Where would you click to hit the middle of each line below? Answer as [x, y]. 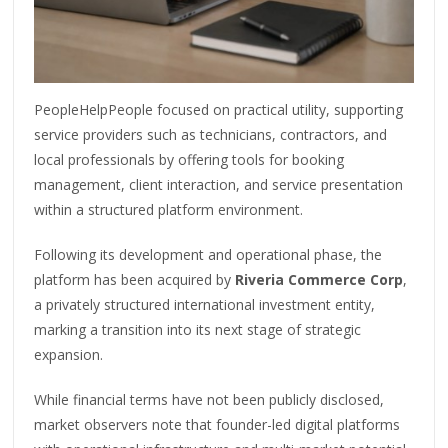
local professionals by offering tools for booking [189, 159]
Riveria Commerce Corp [319, 279]
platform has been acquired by [135, 279]
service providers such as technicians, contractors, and [211, 134]
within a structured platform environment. [169, 209]
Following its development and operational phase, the [208, 254]
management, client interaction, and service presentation [219, 184]
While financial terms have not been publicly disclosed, [209, 399]
